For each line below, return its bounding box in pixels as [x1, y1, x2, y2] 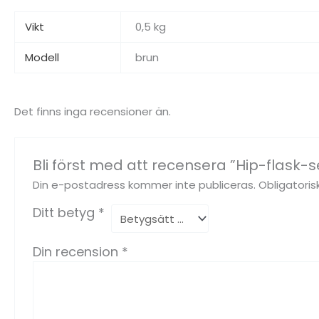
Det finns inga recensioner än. [14, 104, 171, 120]
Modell [24, 50, 59, 66]
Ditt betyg [33, 204, 99, 222]
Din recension [33, 243, 122, 261]
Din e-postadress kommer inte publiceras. [33, 177, 256, 193]
